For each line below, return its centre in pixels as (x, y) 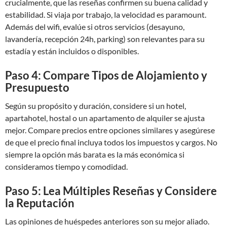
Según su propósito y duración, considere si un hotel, (96, 106)
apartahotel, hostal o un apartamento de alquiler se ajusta (105, 118)
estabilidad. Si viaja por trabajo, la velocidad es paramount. (106, 14)
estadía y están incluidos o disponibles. (72, 51)
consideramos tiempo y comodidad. (66, 166)
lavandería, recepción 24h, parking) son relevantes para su (105, 39)
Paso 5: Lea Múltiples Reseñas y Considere (111, 191)
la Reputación (40, 203)
